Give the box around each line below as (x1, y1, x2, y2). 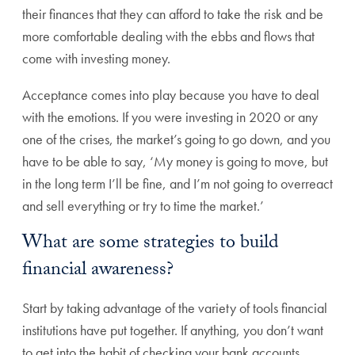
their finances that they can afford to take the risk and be (22, 5, 323, 24)
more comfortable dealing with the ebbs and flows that (22, 27, 315, 46)
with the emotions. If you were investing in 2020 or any (22, 108, 318, 127)
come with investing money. (22, 49, 170, 68)
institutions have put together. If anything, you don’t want (22, 321, 323, 340)
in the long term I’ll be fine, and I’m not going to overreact (22, 174, 333, 193)
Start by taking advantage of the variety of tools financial (22, 299, 327, 318)
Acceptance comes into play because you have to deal (22, 86, 319, 105)
